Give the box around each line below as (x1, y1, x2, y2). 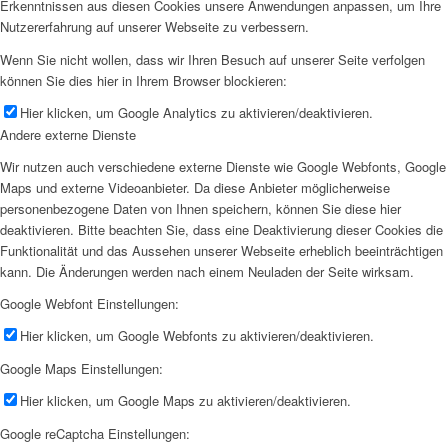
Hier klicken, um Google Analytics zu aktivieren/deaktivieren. (20, 102, 373, 122)
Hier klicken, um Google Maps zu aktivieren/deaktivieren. (20, 390, 351, 410)
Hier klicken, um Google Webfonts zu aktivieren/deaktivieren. (20, 325, 374, 345)
